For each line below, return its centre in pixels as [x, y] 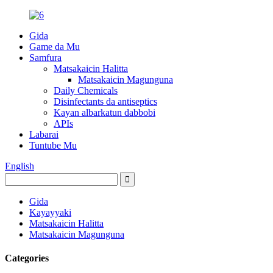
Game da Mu [55, 47]
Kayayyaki [50, 212]
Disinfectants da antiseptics [105, 101]
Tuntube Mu [53, 145]
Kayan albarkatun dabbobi [105, 112]
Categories [27, 258]
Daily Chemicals [86, 90]
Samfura [45, 58]
